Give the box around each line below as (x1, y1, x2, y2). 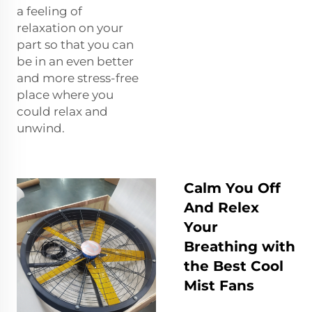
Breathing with (184, 238, 295, 256)
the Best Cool (184, 258, 283, 275)
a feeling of (17, 4, 82, 19)
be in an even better (17, 54, 134, 69)
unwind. (17, 121, 65, 136)
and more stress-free (17, 71, 139, 86)
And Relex (184, 199, 259, 217)
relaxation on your (17, 21, 123, 36)
